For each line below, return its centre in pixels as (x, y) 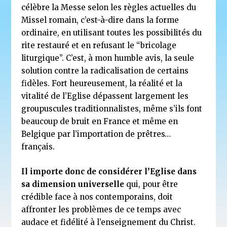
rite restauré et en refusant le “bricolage (99, 45)
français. (38, 146)
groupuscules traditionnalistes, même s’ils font (112, 108)
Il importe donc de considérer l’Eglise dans (109, 171)
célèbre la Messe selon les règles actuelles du (109, 7)
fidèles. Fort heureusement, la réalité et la (102, 83)
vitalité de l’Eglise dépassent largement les (105, 96)
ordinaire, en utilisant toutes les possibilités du (112, 32)
